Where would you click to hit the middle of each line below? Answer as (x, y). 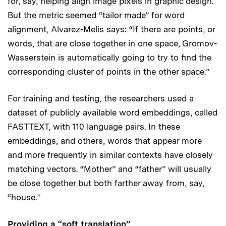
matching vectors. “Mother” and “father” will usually (109, 169)
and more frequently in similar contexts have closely (110, 155)
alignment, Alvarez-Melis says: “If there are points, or (111, 29)
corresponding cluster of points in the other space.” (108, 71)
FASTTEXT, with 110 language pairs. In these (94, 126)
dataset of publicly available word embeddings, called (112, 112)
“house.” (24, 197)
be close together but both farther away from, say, (106, 183)
